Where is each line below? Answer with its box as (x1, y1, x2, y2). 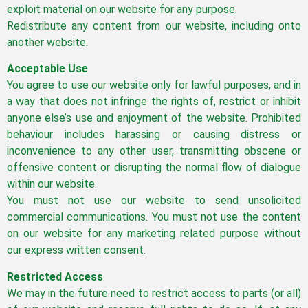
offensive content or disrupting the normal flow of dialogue (7, 161, 301, 175)
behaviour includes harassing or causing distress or (7, 128, 301, 142)
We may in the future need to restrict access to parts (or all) (7, 286, 301, 300)
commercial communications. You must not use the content (7, 210, 301, 224)
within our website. (7, 177, 97, 191)
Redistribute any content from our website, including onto (7, 19, 301, 32)
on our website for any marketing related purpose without (7, 227, 301, 241)
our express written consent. (7, 243, 146, 257)
